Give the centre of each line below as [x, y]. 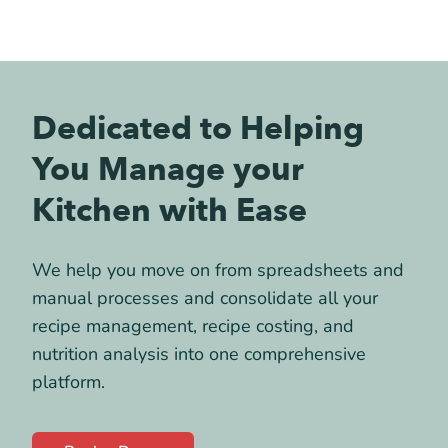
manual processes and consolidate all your [205, 298]
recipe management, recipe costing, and [193, 326]
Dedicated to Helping [198, 129]
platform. [68, 382]
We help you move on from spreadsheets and [218, 270]
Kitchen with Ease [169, 211]
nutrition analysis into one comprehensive [199, 354]
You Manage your [168, 170]
